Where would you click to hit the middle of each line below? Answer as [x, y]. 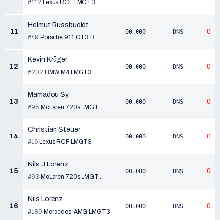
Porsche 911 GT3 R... [70, 37]
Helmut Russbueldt [58, 25]
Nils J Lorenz [48, 164]
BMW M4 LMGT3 [68, 72]
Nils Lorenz [45, 199]
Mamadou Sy [48, 95]
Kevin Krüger [48, 60]
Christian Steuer [54, 129]
